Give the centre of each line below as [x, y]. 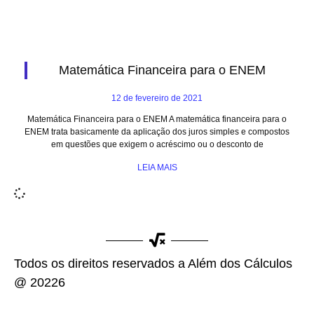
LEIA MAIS [157, 168]
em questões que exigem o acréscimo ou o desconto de [157, 144]
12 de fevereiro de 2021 [157, 98]
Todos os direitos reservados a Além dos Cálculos [153, 264]
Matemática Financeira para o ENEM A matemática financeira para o [157, 119]
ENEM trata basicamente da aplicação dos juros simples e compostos [157, 132]
